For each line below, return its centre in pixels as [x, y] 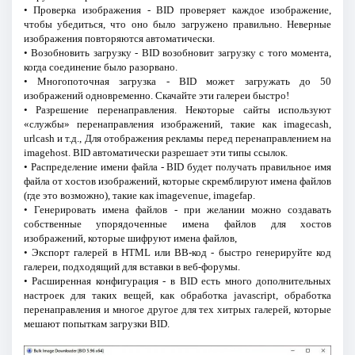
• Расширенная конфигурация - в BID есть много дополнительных [177, 281]
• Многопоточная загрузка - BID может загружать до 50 [177, 82]
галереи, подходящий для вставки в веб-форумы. [132, 267]
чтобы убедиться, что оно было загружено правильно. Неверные [177, 25]
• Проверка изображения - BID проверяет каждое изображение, [177, 10]
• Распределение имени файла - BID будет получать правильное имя [177, 167]
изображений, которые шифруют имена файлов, [130, 239]
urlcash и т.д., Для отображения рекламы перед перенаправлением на [177, 139]
